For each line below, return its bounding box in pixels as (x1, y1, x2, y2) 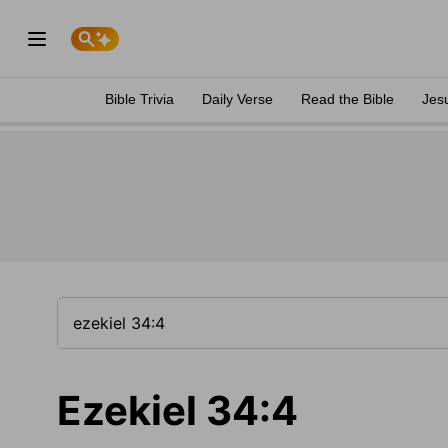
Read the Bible (301, 91, 394, 107)
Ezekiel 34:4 (57, 386, 298, 435)
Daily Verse (202, 91, 273, 107)
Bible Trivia (105, 91, 174, 107)
